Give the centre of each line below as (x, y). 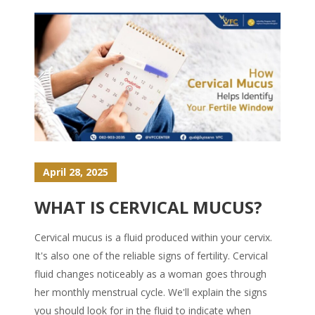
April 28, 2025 (76, 172)
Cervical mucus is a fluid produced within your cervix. (153, 238)
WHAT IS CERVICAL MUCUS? (148, 207)
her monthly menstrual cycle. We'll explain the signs (151, 292)
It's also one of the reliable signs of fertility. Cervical (151, 256)
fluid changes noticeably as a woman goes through (150, 274)
